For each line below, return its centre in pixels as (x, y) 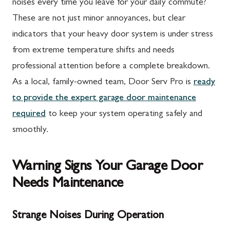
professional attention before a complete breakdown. (111, 66)
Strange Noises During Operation (88, 216)
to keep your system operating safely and (124, 114)
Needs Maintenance (68, 184)
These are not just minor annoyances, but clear (99, 19)
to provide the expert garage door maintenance (104, 98)
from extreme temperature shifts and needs (93, 51)
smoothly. (30, 130)
